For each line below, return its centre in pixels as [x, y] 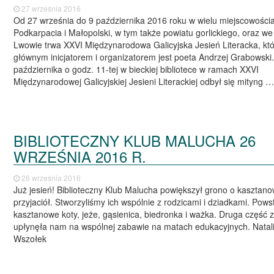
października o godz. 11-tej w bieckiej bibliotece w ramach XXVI [136, 69]
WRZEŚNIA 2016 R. [80, 157]
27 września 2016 [50, 8]
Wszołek [30, 239]
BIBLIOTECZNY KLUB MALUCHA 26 [135, 141]
